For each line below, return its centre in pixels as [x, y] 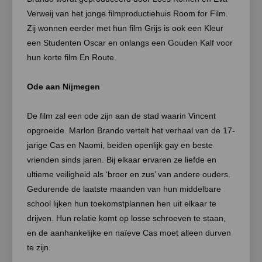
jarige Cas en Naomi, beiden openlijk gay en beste [120, 145]
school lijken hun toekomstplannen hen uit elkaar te [122, 204]
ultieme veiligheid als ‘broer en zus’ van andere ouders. [129, 174]
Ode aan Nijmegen [63, 87]
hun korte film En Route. [73, 57]
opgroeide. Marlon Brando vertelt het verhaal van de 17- [131, 130]
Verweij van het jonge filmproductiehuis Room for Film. [127, 13]
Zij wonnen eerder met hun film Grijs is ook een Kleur [125, 28]
